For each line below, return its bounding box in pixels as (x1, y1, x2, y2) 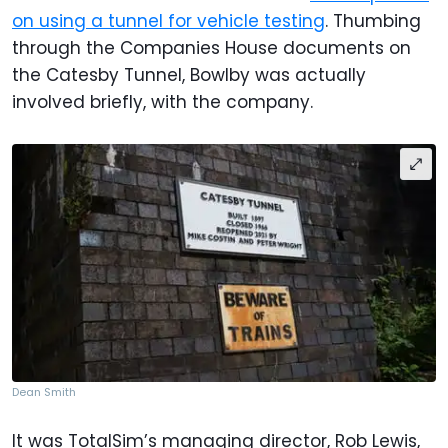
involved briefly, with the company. (12, 90, 318, 114)
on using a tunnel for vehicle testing (12, 9, 325, 33)
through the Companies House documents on (12, 36, 411, 60)
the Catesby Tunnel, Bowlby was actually (12, 63, 366, 87)
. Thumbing (325, 9, 421, 33)
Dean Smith (12, 384, 76, 401)
